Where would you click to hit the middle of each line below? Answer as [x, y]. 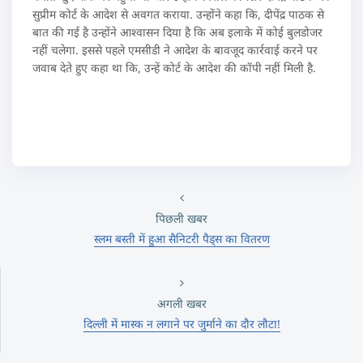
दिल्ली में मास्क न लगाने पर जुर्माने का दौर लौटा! [181, 324]
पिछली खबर [181, 218]
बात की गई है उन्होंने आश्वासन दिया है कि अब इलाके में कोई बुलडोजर [177, 32]
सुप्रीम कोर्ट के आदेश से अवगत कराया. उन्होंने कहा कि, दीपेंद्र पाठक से [178, 14]
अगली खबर [181, 303]
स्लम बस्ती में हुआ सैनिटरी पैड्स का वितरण [181, 239]
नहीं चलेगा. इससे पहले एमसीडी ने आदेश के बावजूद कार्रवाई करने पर [175, 50]
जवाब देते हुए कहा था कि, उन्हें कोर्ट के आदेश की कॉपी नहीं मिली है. [174, 68]
